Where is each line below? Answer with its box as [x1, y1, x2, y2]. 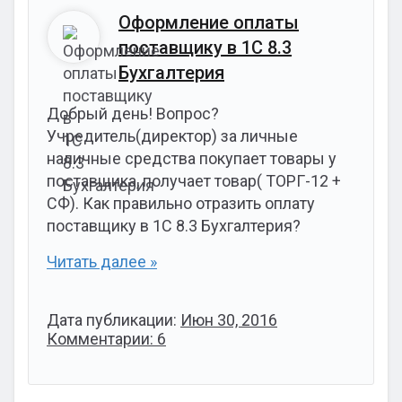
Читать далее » [47, 252, 157, 271]
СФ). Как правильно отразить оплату [47, 194, 315, 213]
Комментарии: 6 [47, 329, 166, 348]
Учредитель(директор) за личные [47, 127, 298, 145]
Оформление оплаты [118, 12, 299, 33]
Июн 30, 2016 [180, 310, 277, 329]
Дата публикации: [47, 310, 180, 329]
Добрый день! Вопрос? [47, 104, 219, 123]
